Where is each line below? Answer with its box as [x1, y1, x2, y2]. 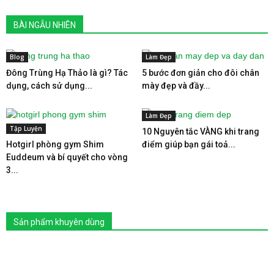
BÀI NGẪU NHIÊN [13, 20, 76, 30]
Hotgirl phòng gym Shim [6, 139, 104, 149]
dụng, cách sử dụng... [6, 80, 92, 91]
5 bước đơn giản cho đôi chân [141, 67, 259, 78]
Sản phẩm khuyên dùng [13, 217, 105, 227]
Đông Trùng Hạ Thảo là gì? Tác [6, 67, 128, 78]
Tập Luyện [10, 124, 42, 133]
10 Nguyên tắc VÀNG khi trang [141, 126, 259, 136]
